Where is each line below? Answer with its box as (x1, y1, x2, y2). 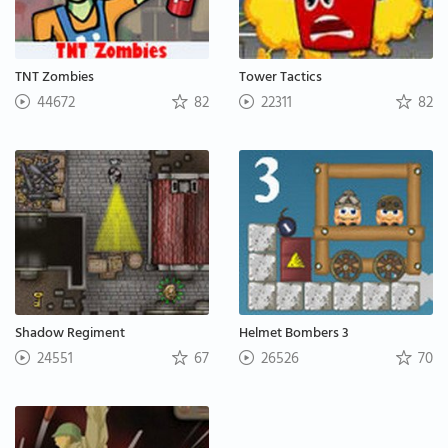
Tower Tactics (239, 65, 322, 93)
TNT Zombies (15, 65, 94, 93)
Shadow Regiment (15, 320, 125, 348)
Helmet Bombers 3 (239, 320, 349, 348)
